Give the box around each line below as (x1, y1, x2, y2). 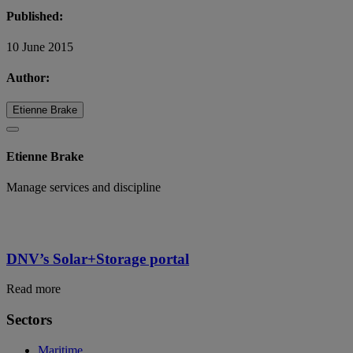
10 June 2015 (6, 39, 73, 54)
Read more (6, 282, 61, 296)
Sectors (6, 311, 52, 329)
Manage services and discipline (6, 180, 161, 194)
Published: (6, 9, 63, 23)
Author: (6, 71, 50, 85)
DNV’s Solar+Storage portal (6, 250, 189, 267)
